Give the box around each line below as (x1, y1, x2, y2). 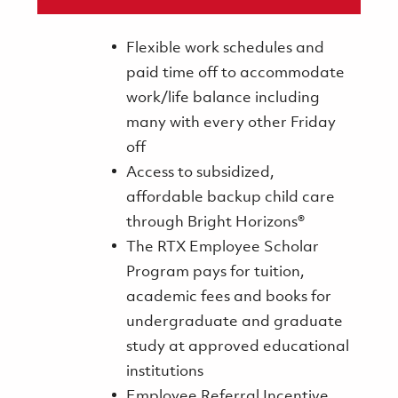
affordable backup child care (125, 190, 335, 206)
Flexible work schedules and (125, 41, 324, 57)
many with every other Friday (125, 115, 336, 131)
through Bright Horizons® (125, 215, 305, 231)
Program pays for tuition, (125, 265, 305, 281)
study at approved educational (125, 339, 349, 355)
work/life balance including (125, 91, 320, 107)
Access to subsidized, (125, 165, 275, 181)
